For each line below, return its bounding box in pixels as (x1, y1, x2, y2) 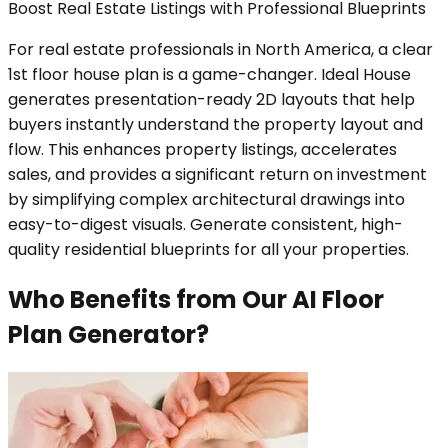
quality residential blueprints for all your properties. (8, 237, 409, 261)
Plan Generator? (8, 317, 209, 351)
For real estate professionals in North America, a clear (8, 37, 433, 61)
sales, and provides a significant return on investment (8, 162, 427, 186)
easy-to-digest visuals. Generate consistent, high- (8, 212, 403, 236)
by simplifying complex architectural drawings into (8, 187, 405, 211)
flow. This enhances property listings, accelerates (8, 137, 397, 161)
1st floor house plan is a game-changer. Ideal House (8, 62, 411, 86)
